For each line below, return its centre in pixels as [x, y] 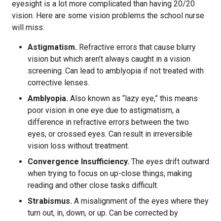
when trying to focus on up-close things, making [110, 173]
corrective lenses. [58, 83]
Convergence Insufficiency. [78, 162]
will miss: [28, 27]
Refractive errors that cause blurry [136, 47]
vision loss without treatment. [78, 146]
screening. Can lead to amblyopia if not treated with [116, 71]
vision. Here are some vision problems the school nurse [108, 16]
